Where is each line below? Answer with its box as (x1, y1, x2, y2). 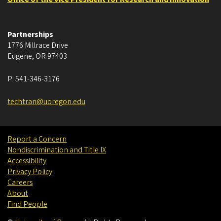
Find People (7, 199, 47, 210)
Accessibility (7, 155, 46, 167)
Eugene (7, 51, 32, 62)
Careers (7, 177, 33, 188)
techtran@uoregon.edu (7, 96, 85, 108)
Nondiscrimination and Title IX (7, 145, 106, 156)
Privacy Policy (7, 166, 52, 178)
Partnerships (7, 29, 53, 40)
